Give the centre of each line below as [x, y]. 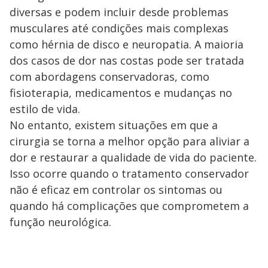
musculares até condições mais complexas [119, 28]
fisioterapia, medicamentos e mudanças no [121, 93]
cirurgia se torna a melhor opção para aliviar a [130, 141]
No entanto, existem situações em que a [114, 125]
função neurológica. [60, 222]
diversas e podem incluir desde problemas [119, 12]
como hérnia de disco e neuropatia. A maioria [127, 44]
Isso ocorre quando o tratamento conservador [129, 173]
